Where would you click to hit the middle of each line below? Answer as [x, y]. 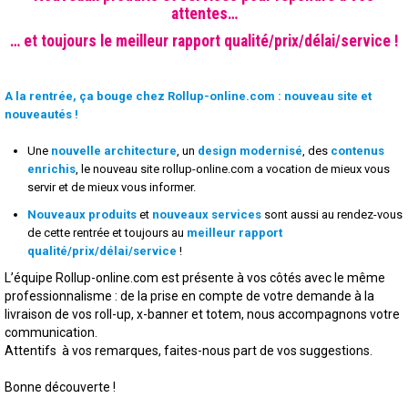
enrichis [51, 169]
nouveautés [38, 114]
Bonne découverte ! [60, 387]
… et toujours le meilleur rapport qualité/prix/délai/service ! [204, 41]
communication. [51, 332]
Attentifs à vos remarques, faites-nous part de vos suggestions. [189, 351]
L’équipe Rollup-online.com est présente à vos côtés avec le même [195, 278]
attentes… [204, 14]
